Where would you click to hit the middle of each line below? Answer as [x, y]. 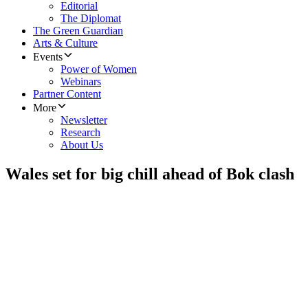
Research [80, 133]
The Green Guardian [78, 31]
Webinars [81, 82]
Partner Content [67, 94]
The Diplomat [91, 19]
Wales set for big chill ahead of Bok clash [150, 174]
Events [48, 57]
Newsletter [84, 120]
